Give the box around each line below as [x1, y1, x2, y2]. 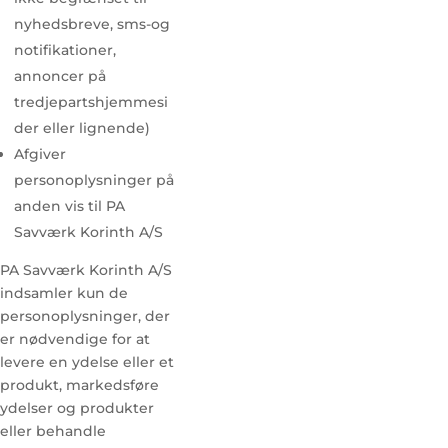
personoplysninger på [14, 171, 174, 189]
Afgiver [14, 145, 66, 163]
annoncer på [14, 67, 106, 85]
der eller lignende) [14, 119, 150, 137]
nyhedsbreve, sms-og [14, 15, 170, 33]
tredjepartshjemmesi [14, 93, 168, 111]
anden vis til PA [14, 197, 125, 215]
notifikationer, [14, 41, 116, 59]
